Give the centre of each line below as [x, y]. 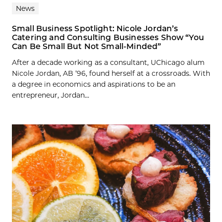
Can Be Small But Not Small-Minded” [87, 47]
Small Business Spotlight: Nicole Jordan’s [95, 29]
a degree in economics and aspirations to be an [94, 84]
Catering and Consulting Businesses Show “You [108, 38]
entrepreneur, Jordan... [51, 95]
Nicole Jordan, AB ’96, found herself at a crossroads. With [111, 74]
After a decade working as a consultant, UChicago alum [108, 63]
